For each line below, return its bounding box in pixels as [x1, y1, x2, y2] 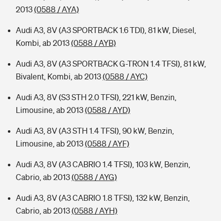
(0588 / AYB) [71, 38, 116, 47]
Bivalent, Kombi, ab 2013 [16, 72, 103, 81]
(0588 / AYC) [103, 72, 147, 81]
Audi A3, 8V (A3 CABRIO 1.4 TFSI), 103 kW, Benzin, [16, 160, 190, 169]
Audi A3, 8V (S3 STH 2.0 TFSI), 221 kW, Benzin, [16, 93, 177, 102]
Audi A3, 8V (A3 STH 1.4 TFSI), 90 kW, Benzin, [16, 126, 174, 135]
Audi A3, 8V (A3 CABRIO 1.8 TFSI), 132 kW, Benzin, [16, 193, 190, 202]
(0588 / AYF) [85, 139, 129, 148]
